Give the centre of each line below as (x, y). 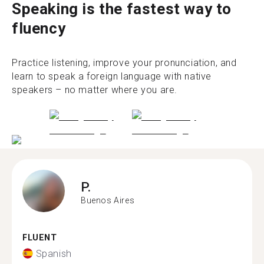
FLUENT (40, 238)
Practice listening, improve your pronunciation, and (124, 62)
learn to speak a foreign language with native (112, 76)
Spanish (54, 253)
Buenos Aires (108, 200)
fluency (39, 28)
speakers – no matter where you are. (95, 90)
